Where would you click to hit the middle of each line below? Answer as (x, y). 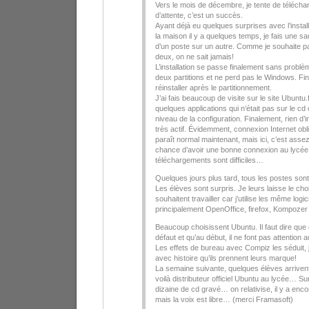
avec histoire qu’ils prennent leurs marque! (226, 258)
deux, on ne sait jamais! (195, 57)
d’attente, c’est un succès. (199, 16)
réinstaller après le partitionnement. (213, 88)
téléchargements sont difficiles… (209, 160)
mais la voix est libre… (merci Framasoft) (224, 300)
